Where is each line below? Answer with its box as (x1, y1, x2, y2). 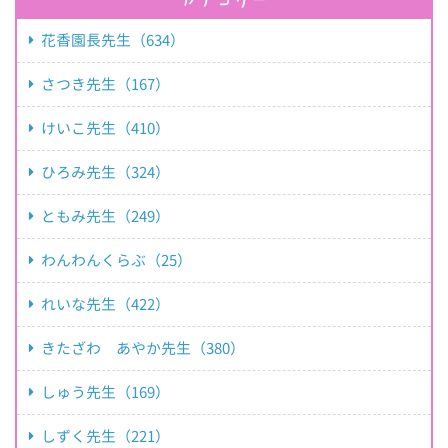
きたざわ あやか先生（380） (41, 337, 245, 359)
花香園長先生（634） (41, 29, 185, 51)
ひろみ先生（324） (41, 161, 170, 183)
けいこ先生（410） (41, 117, 170, 139)
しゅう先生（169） (41, 381, 170, 403)
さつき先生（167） (41, 73, 170, 95)
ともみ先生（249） (41, 205, 170, 227)
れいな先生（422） (41, 293, 170, 315)
